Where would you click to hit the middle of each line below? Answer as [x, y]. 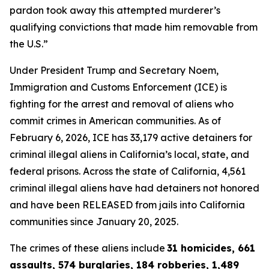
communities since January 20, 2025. [94, 222]
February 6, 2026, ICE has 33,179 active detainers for [131, 138]
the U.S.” [29, 44]
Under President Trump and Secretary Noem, [114, 70]
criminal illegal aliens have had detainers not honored [134, 188]
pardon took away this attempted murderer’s [115, 10]
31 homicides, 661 [210, 248]
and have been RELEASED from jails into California [127, 205]
